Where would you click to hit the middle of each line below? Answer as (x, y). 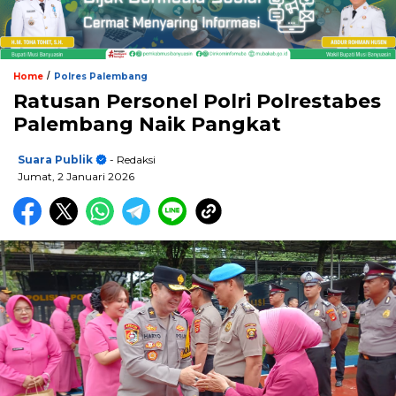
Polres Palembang (101, 77)
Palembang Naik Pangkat (147, 125)
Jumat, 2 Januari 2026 (76, 177)
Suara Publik (55, 160)
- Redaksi (131, 160)
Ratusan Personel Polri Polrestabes (197, 102)
